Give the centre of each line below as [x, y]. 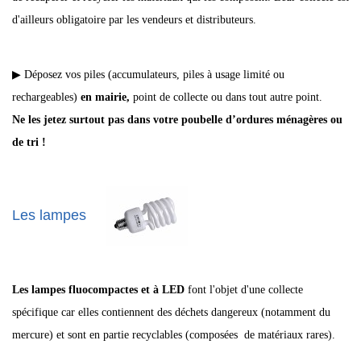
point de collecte [170, 97]
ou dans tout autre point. [267, 97]
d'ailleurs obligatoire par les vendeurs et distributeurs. [134, 20]
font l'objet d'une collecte [244, 290]
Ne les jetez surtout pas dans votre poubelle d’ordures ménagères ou [177, 120]
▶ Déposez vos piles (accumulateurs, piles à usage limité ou [148, 75]
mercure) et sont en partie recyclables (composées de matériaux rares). [174, 335]
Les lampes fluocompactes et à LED [98, 290]
